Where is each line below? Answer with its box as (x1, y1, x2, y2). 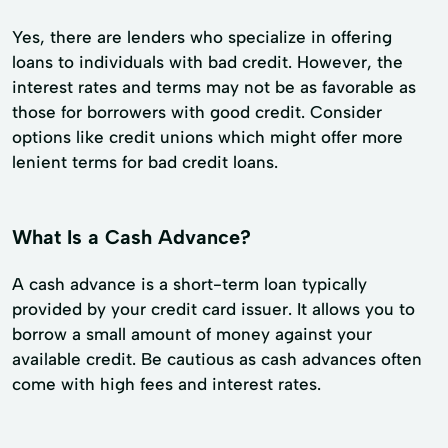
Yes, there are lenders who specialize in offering (12, 26, 392, 47)
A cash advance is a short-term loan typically (12, 273, 367, 294)
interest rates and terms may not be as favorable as (12, 76, 416, 97)
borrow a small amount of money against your (12, 323, 372, 344)
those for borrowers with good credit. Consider (12, 101, 382, 122)
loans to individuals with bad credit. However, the (12, 51, 403, 72)
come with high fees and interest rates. (12, 373, 321, 394)
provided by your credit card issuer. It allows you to (12, 298, 415, 319)
